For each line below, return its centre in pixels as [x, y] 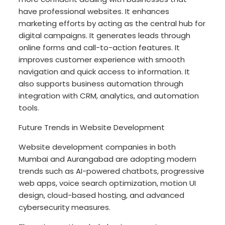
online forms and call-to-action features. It [99, 48]
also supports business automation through [101, 84]
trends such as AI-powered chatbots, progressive [112, 171]
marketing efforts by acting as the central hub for [112, 24]
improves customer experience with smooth [102, 60]
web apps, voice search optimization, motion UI [107, 183]
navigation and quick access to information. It [104, 72]
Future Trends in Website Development [92, 128]
